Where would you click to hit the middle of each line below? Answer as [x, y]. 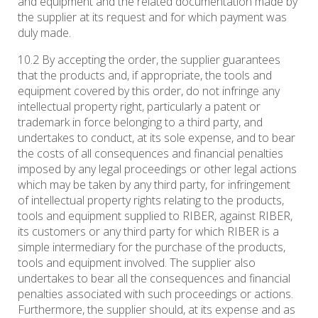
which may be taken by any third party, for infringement [154, 185]
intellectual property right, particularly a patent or [139, 107]
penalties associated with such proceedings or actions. [155, 294]
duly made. [44, 33]
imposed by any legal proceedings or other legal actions [157, 169]
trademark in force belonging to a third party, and [140, 122]
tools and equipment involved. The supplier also [137, 263]
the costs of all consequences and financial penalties [150, 154]
